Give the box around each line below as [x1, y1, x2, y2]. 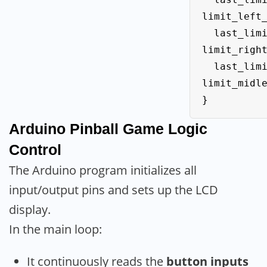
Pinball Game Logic [70, 120, 207, 137]
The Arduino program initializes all [9, 162, 197, 178]
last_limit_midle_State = [202, 60, 214, 72]
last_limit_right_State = [202, 27, 214, 39]
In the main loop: [9, 221, 102, 237]
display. [9, 201, 51, 218]
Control [9, 141, 61, 158]
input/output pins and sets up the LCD [9, 181, 218, 198]
